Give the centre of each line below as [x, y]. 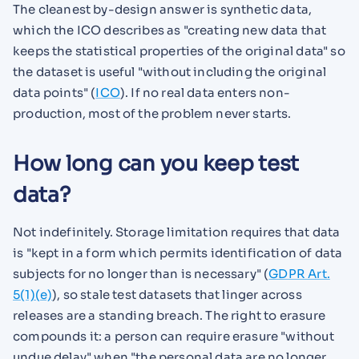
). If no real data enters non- [205, 93]
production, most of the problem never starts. [152, 114]
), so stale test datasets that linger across [177, 294]
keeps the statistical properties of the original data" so [179, 51]
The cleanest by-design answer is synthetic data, [163, 10]
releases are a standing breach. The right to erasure [169, 315]
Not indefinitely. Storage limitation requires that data [177, 232]
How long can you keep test [156, 163]
